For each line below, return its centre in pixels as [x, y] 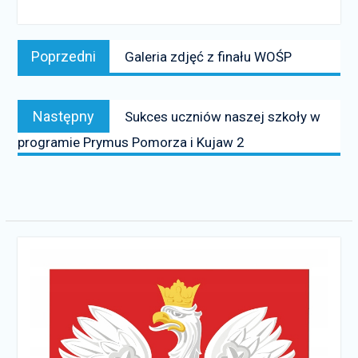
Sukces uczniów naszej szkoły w [222, 117]
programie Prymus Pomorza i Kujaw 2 [131, 142]
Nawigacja [57, 36]
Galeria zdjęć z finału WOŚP [208, 57]
